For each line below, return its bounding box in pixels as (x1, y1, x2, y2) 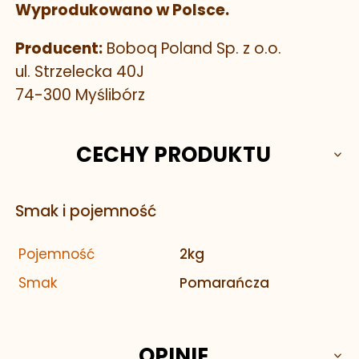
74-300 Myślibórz (15, 84, 145, 107)
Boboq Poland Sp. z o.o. (103, 38, 281, 60)
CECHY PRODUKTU (75, 139, 271, 169)
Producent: (15, 38, 103, 60)
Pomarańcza (179, 273, 269, 293)
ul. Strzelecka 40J (15, 61, 144, 83)
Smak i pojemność (15, 200, 156, 223)
